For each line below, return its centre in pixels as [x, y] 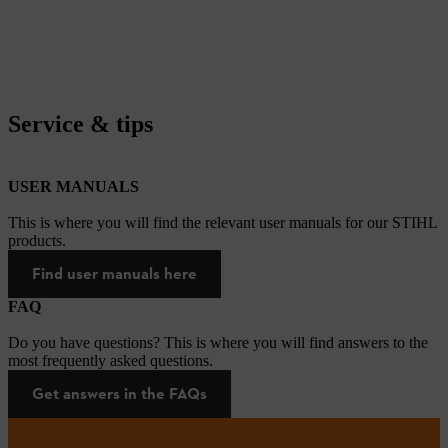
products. [37, 240]
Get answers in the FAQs [119, 393]
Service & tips [80, 123]
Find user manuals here [114, 273]
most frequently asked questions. [110, 360]
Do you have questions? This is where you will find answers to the [218, 342]
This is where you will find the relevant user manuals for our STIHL [222, 222]
